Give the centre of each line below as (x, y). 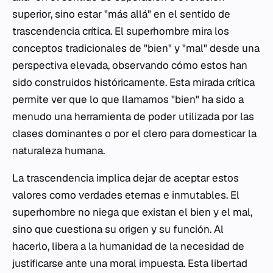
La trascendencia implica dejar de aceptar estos (126, 178)
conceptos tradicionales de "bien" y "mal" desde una (136, 48)
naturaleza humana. (58, 151)
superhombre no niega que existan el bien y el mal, (132, 212)
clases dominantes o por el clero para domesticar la (134, 133)
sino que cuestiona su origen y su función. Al (118, 229)
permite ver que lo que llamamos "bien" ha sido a (128, 99)
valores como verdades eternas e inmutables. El (126, 195)
